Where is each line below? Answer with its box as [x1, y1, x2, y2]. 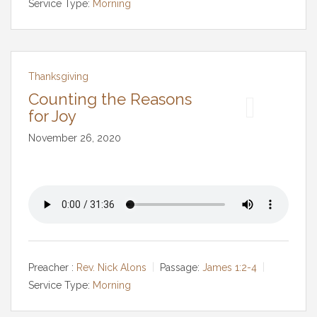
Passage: [160, 261, 200, 273]
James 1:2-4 [202, 261, 257, 273]
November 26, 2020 [28, 132, 121, 144]
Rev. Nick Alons [76, 261, 146, 273]
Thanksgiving [28, 71, 88, 82]
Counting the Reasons [28, 90, 192, 108]
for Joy [28, 107, 76, 125]
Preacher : [28, 261, 74, 273]
